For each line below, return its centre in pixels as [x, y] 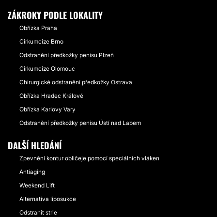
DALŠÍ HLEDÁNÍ [35, 145]
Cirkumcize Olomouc [47, 69]
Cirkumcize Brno [41, 41]
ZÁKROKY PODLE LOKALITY [55, 15]
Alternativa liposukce [48, 199]
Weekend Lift [37, 185]
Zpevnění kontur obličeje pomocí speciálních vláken [89, 158]
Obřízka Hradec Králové [51, 96]
